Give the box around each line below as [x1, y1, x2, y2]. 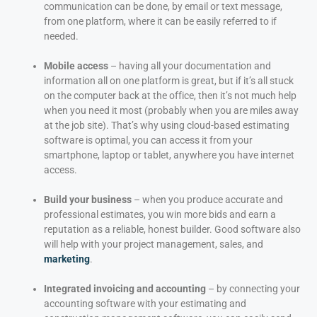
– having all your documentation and [108, 59, 271, 71]
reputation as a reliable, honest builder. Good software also [44, 223, 301, 235]
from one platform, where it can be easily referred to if [44, 15, 277, 27]
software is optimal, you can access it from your [44, 134, 253, 146]
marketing [44, 253, 90, 265]
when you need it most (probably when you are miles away [44, 104, 299, 116]
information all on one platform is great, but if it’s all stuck [44, 74, 294, 86]
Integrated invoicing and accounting [44, 282, 206, 294]
